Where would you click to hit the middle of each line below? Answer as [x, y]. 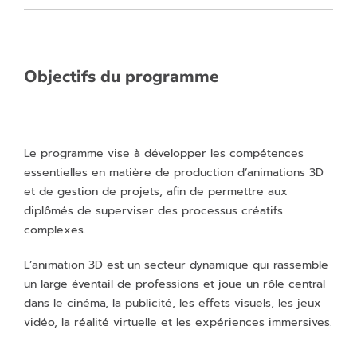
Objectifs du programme [122, 76]
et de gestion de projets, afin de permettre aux [156, 192]
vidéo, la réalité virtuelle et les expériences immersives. [178, 322]
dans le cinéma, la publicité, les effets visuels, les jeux [173, 303]
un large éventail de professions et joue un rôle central [175, 284]
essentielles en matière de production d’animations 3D [174, 173]
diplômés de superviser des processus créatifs [153, 211]
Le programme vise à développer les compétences [164, 153]
